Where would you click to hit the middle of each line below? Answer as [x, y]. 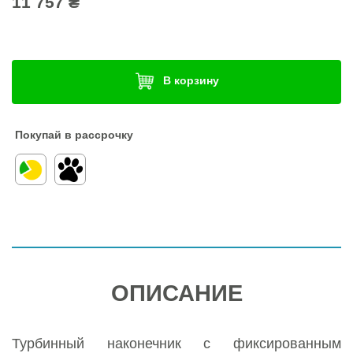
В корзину [191, 81]
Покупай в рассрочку [74, 134]
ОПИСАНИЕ [176, 294]
